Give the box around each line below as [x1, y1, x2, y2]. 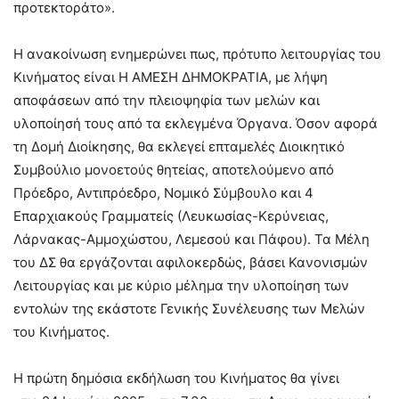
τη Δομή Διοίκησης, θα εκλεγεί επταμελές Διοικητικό [13, 138, 345, 156]
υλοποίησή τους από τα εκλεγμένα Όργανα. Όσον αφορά [13, 115, 378, 133]
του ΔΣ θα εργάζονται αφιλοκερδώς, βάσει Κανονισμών [13, 254, 368, 272]
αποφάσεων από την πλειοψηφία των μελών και [13, 92, 320, 110]
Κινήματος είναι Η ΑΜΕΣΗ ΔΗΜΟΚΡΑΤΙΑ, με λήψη [13, 69, 328, 86]
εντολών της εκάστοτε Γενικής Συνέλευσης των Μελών [13, 300, 365, 318]
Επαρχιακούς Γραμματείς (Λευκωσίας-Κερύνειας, [13, 208, 329, 225]
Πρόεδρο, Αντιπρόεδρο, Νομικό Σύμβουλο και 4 [13, 184, 313, 202]
